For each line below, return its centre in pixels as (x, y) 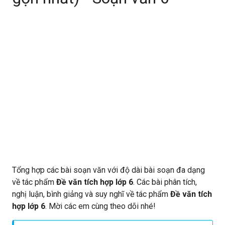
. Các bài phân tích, (165, 182)
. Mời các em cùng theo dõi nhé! (100, 206)
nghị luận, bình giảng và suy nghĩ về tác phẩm (91, 194)
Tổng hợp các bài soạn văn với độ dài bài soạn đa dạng (108, 170)
